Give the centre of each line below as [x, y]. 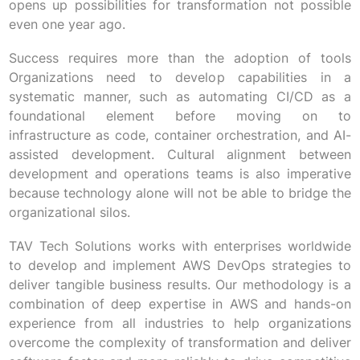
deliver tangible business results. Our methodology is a [180, 285]
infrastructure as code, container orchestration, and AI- [180, 135]
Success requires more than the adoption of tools [180, 58]
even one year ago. [67, 25]
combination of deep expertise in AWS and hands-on [180, 304]
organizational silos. [69, 213]
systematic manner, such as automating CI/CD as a [180, 97]
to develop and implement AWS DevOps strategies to [180, 266]
